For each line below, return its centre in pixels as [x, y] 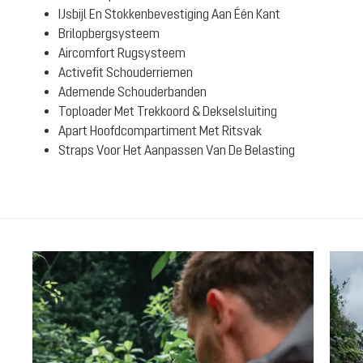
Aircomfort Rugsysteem [122, 53]
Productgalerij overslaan [96, 260]
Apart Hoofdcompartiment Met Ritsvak [160, 130]
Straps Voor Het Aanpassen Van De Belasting [177, 150]
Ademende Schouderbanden [132, 92]
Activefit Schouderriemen [126, 72]
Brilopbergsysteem [109, 33]
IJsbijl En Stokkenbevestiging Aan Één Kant [169, 14]
